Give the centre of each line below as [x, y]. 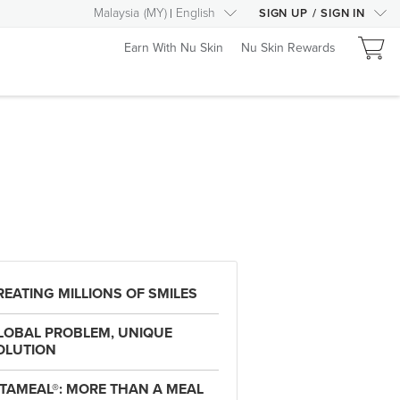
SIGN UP [283, 13]
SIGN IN [343, 13]
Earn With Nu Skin [174, 47]
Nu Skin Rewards [288, 47]
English [195, 13]
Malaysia [116, 13]
